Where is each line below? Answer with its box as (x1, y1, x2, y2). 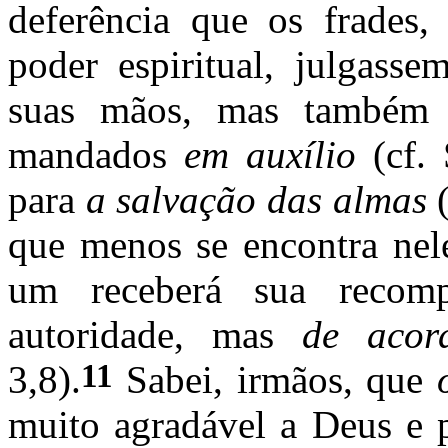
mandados (8, 132, 184, 176)
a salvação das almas (85, 177, 438, 221)
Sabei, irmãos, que (113, 357, 437, 401)
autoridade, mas (8, 312, 302, 356)
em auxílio (184, 132, 373, 176)
